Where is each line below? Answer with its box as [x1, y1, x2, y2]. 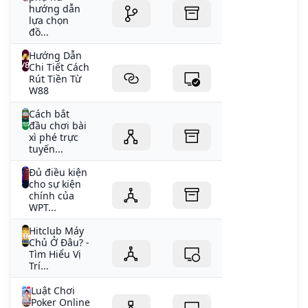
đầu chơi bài [29, 119, 87, 133]
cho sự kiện [29, 177, 82, 191]
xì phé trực [29, 131, 79, 144]
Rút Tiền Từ [29, 72, 82, 86]
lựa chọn [28, 14, 69, 27]
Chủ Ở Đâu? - [29, 236, 89, 250]
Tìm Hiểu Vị [29, 247, 81, 261]
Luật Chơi [30, 284, 75, 298]
